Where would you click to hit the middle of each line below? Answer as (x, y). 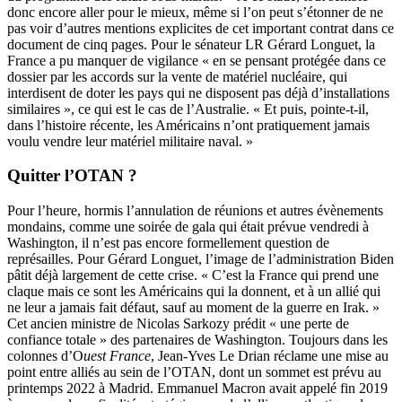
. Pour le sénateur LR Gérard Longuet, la (259, 44)
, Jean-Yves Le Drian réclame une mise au (270, 356)
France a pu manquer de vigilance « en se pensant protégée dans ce (197, 60)
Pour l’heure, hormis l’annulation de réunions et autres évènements (195, 211)
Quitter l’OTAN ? (72, 176)
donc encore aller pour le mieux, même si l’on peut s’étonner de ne (195, 12)
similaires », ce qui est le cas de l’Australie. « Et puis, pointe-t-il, (188, 109)
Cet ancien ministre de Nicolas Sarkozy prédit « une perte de (178, 324)
